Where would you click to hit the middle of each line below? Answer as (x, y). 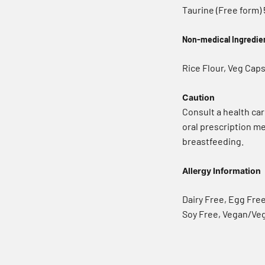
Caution (198, 98)
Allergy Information (222, 171)
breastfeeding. (213, 141)
